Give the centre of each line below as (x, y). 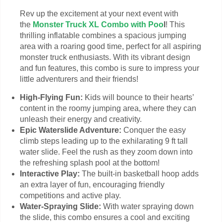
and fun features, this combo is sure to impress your (110, 68)
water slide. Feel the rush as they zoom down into (106, 152)
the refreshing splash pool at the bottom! (90, 163)
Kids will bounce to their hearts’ (138, 98)
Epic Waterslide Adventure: (71, 130)
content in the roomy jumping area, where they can (108, 109)
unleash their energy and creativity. (81, 119)
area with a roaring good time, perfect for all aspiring (111, 47)
